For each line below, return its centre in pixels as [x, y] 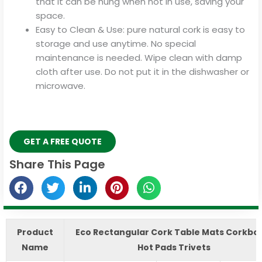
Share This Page [57, 165]
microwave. [61, 85]
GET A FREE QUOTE [63, 142]
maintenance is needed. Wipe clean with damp [139, 57]
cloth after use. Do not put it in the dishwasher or [142, 71]
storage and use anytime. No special [116, 43]
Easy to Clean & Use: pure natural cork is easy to [140, 29]
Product [35, 232]
